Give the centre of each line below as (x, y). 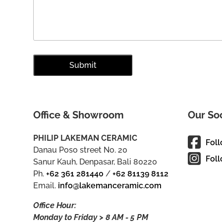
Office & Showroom (79, 115)
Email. (46, 185)
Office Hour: (55, 205)
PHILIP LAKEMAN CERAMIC (85, 138)
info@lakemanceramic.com (110, 185)
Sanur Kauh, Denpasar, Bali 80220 (95, 162)
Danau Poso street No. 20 (81, 150)
